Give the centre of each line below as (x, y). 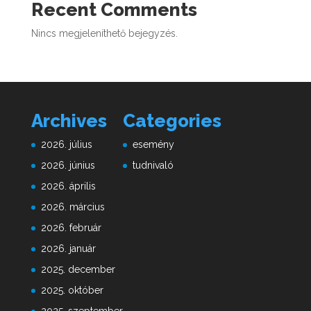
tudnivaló (153, 166)
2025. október (72, 291)
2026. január (68, 249)
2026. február (71, 228)
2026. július (66, 145)
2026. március (73, 207)
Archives (69, 121)
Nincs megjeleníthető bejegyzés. (104, 34)
